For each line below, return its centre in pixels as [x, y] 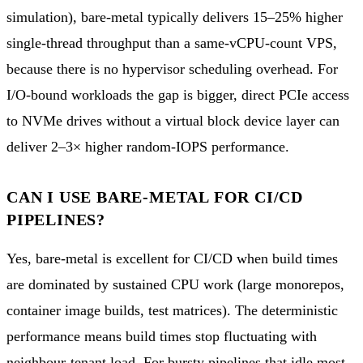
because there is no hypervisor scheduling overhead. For [172, 68]
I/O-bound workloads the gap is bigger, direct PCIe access [178, 94]
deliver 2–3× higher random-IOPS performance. [148, 146]
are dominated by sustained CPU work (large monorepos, [175, 284]
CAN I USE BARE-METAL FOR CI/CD [155, 196]
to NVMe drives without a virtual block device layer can [173, 120]
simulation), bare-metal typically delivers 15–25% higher [175, 17]
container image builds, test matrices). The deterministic [172, 310]
